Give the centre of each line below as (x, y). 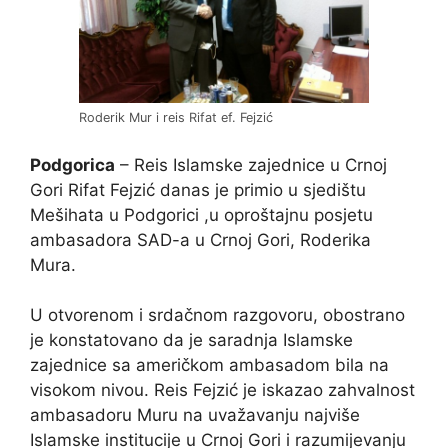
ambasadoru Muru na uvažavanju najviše (195, 415)
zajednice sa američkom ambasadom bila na (209, 365)
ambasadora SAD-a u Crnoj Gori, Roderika (200, 239)
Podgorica (72, 164)
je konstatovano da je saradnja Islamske (191, 340)
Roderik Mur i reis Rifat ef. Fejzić (176, 118)
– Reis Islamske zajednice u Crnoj (251, 164)
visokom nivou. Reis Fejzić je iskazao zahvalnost (222, 390)
